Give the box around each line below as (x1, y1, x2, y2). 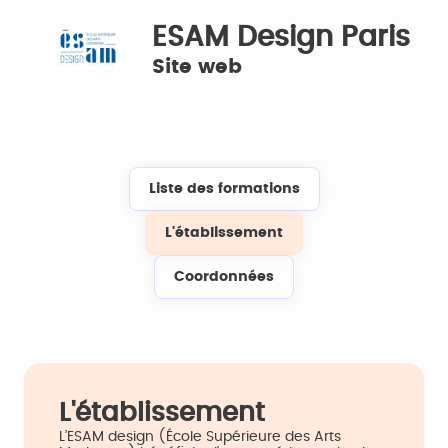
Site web (152, 57, 242, 77)
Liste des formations (148, 182, 300, 196)
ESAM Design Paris (152, 24, 410, 52)
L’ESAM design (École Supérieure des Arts (59, 430, 341, 444)
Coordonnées (174, 270, 274, 284)
